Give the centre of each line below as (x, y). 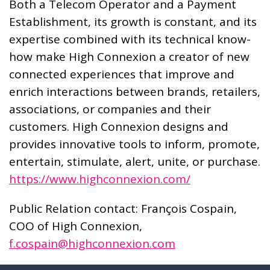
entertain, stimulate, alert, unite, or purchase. (135, 162)
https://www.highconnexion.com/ (100, 179)
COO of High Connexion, (76, 226)
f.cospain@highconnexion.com (92, 244)
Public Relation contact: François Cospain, (123, 209)
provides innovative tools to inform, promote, (134, 144)
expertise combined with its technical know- (130, 39)
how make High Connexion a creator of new (129, 57)
